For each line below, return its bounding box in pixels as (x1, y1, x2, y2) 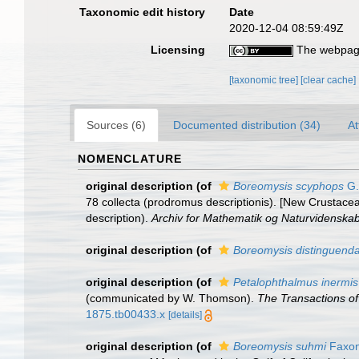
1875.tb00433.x (86, 308, 165, 321)
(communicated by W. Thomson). (86, 292, 257, 305)
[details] (168, 309, 202, 321)
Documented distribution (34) (173, 119, 321, 131)
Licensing (151, 43, 206, 56)
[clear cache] (301, 75, 357, 86)
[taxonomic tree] (229, 75, 301, 86)
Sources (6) (87, 119, 146, 131)
